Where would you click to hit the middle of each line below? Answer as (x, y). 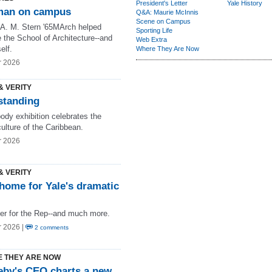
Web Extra (151, 39)
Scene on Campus (163, 21)
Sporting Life (154, 30)
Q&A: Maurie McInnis (167, 12)
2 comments (51, 227)
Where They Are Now (168, 49)
